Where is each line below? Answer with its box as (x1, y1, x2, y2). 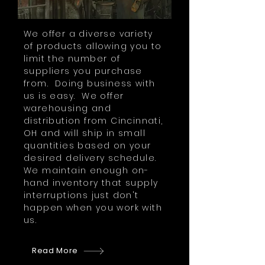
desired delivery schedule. (24, 152, 160, 164)
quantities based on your (24, 140, 151, 151)
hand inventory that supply (24, 177, 159, 189)
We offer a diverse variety (24, 28, 153, 40)
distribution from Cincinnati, (24, 115, 163, 127)
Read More (32, 245, 78, 256)
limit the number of (24, 53, 121, 64)
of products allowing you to (24, 40, 162, 52)
